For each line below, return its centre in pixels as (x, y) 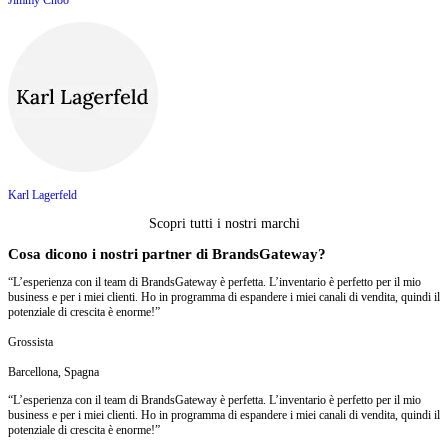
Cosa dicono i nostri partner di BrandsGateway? (167, 253)
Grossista (30, 341)
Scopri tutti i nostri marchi (224, 224)
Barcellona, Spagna (53, 371)
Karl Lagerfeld (42, 194)
